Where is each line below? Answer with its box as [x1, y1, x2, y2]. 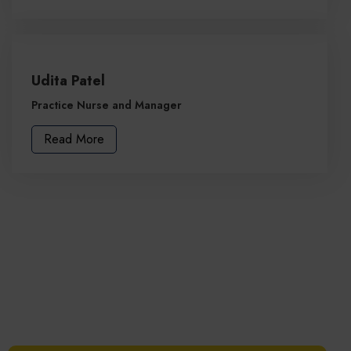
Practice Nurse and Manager [31, 97, 182, 114]
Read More [44, 130, 104, 149]
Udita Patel [31, 71, 105, 92]
